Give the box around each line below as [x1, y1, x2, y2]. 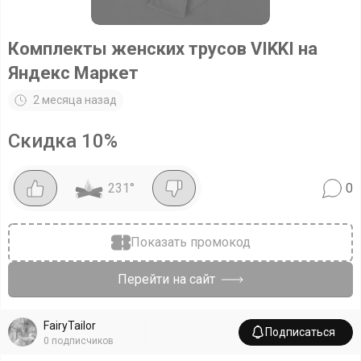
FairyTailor [44, 318, 96, 332]
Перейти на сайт [118, 272, 215, 287]
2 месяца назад [33, 93, 117, 106]
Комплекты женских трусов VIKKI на [8, 39, 317, 59]
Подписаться [265, 325, 335, 338]
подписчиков [52, 334, 114, 346]
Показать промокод [130, 234, 251, 250]
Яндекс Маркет [8, 63, 139, 83]
